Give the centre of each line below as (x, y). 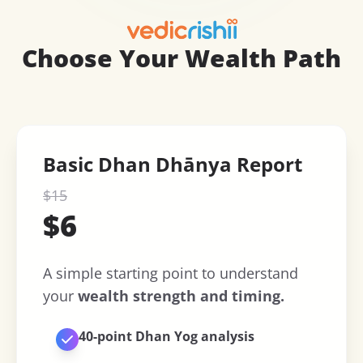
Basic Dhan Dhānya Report (173, 164)
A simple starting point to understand (171, 273)
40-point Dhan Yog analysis (167, 337)
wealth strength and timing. (181, 296)
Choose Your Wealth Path (181, 58)
